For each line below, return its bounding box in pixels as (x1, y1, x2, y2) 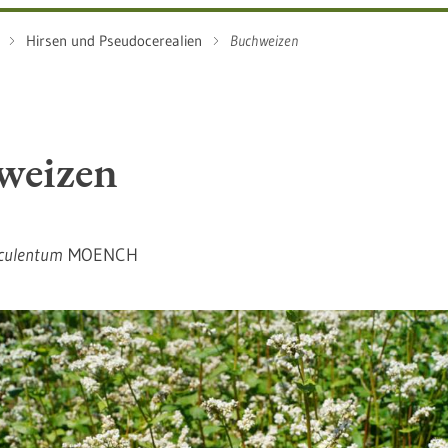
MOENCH (63, 244, 138, 266)
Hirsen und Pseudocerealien (26, 31, 202, 50)
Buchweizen (230, 31, 298, 50)
